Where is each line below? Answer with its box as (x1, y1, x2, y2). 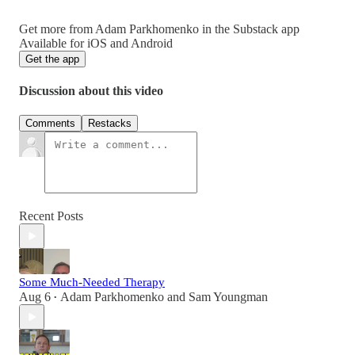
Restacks (88, 117, 132, 130)
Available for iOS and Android (19, 36, 173, 50)
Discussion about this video (19, 84, 163, 98)
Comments (25, 117, 75, 130)
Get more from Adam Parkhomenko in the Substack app (19, 21, 300, 36)
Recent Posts (19, 209, 83, 223)
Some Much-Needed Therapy (19, 276, 165, 289)
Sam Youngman (189, 290, 268, 304)
